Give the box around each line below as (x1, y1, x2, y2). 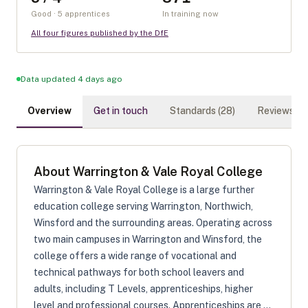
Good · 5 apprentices (31, 10, 110, 18)
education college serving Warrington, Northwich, (34, 201, 253, 212)
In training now (162, 10, 219, 18)
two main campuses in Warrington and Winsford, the (34, 234, 262, 245)
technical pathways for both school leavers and (34, 267, 244, 278)
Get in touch (93, 105, 148, 116)
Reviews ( (257, 105, 299, 116)
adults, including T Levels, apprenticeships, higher (34, 283, 253, 294)
